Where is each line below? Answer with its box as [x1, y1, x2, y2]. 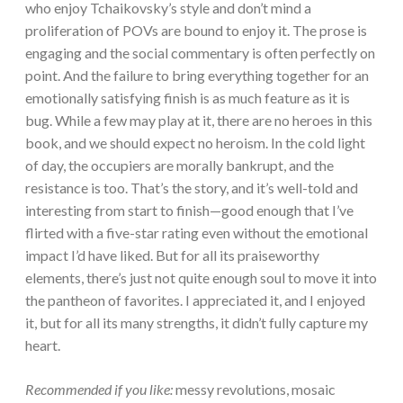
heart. [25, 336, 63, 354]
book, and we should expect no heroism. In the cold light [25, 134, 365, 152]
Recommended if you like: [25, 381, 175, 399]
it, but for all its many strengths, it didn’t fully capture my [25, 314, 368, 332]
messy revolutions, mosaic [175, 381, 336, 399]
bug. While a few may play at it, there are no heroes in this [25, 112, 372, 130]
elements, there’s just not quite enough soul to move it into [25, 269, 377, 287]
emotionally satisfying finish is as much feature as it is [25, 89, 350, 107]
